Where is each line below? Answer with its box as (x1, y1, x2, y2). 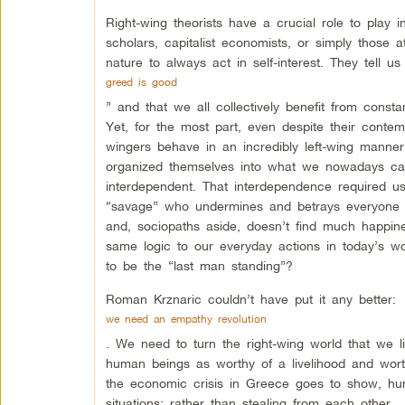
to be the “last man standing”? (105, 258, 293, 273)
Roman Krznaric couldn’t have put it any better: (105, 291, 396, 306)
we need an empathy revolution (105, 312, 267, 325)
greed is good (105, 75, 177, 89)
